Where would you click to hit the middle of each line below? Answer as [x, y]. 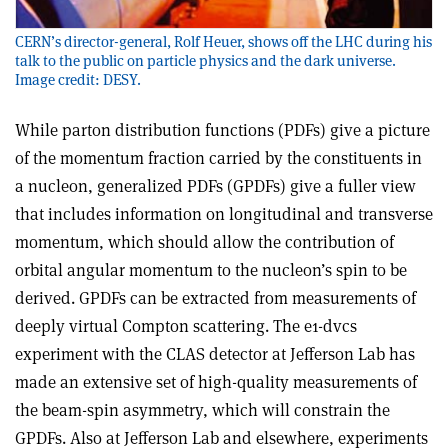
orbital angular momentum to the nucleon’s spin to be [211, 270]
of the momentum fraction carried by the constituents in [218, 158]
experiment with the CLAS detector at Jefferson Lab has [215, 354]
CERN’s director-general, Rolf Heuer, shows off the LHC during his [223, 42]
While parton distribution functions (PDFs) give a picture [222, 130]
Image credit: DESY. [78, 80]
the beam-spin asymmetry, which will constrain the [202, 410]
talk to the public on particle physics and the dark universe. [205, 61]
